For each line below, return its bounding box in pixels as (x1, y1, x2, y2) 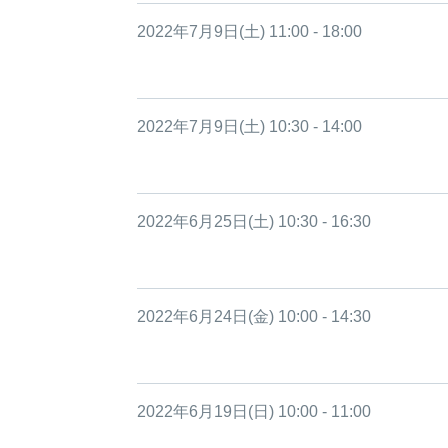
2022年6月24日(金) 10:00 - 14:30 (137, 308, 371, 325)
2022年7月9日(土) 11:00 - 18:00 (137, 23, 362, 40)
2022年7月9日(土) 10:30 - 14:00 (137, 118, 362, 135)
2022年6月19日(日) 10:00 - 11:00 (137, 403, 371, 420)
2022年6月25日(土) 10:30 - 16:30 (137, 213, 371, 230)
